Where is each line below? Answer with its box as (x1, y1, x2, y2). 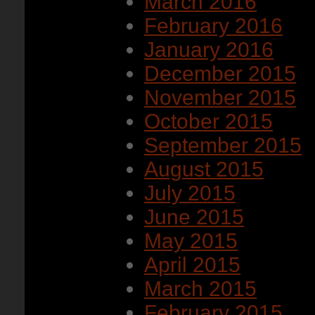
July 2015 (144, 181, 236, 205)
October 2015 (144, 110, 273, 133)
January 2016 (144, 38, 274, 61)
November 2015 (144, 86, 296, 109)
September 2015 (144, 134, 302, 157)
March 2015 (144, 277, 257, 300)
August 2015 (144, 157, 264, 181)
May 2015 (144, 229, 238, 252)
